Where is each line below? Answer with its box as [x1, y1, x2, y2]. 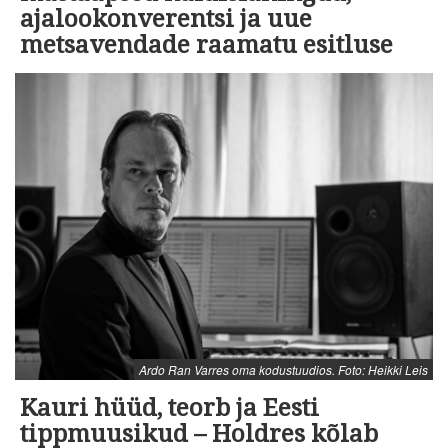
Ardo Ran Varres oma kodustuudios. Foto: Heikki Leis [139, 361, 428, 379]
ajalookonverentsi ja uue [20, 5, 312, 34]
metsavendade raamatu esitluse [20, 31, 399, 60]
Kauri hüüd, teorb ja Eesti [20, 394, 319, 423]
